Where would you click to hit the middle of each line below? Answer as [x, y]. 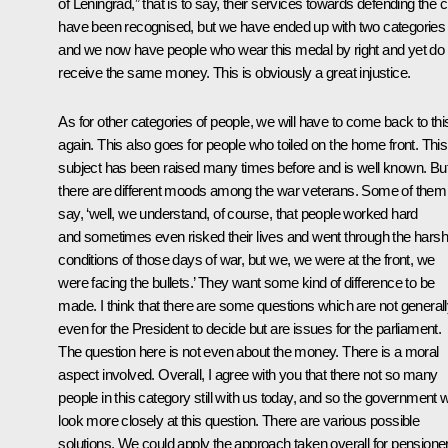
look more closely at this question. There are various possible [239, 421]
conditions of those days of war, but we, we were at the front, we [246, 260]
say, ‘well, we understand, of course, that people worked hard [238, 214]
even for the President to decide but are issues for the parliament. [250, 329]
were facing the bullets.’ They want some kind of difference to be [246, 283]
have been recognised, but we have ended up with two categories [252, 27]
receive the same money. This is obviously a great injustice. [234, 73]
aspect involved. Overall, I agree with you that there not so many [248, 375]
